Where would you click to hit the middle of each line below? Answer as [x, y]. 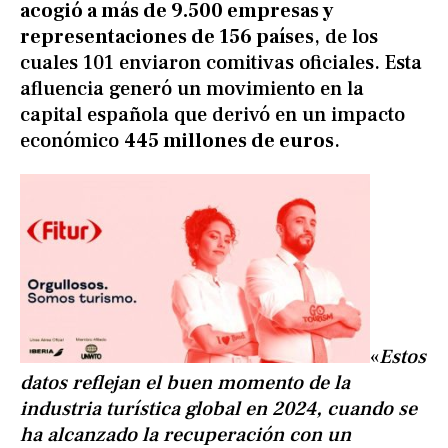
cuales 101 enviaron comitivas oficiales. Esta [221, 63]
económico [72, 141]
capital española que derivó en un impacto [212, 115]
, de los [346, 37]
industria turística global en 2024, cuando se [218, 409]
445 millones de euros [229, 141]
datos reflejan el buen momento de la [185, 383]
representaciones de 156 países [167, 37]
